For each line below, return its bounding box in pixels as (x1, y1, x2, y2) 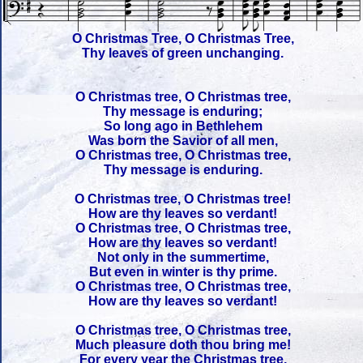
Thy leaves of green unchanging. (82, 46, 284, 61)
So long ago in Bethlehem (104, 119, 263, 134)
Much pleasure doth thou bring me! (75, 338, 291, 352)
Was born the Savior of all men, (88, 134, 278, 148)
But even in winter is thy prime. (89, 265, 277, 280)
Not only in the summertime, (97, 250, 269, 265)
